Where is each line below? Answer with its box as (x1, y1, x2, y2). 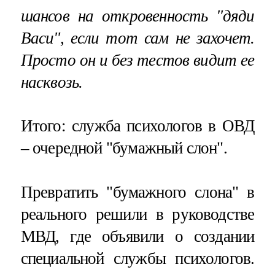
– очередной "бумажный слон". (20, 139, 227, 158)
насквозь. (20, 73, 83, 92)
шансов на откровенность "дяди (20, 7, 255, 26)
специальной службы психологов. (20, 249, 255, 268)
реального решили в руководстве (20, 205, 255, 224)
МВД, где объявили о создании (20, 227, 255, 246)
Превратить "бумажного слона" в (20, 183, 255, 202)
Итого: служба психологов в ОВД (20, 117, 255, 136)
